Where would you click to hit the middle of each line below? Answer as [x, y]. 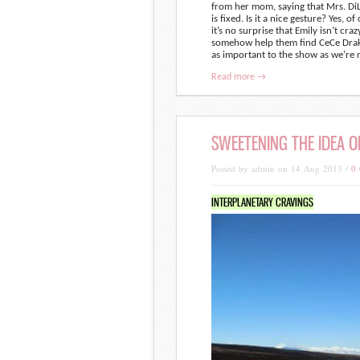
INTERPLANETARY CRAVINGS [262, 202]
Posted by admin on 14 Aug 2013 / [281, 168]
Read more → [238, 77]
